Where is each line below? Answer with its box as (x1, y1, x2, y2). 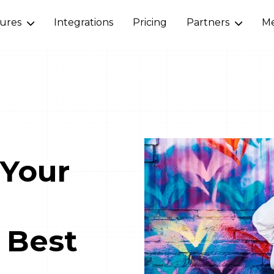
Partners (187, 17, 232, 28)
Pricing (133, 17, 167, 28)
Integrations (54, 17, 113, 28)
